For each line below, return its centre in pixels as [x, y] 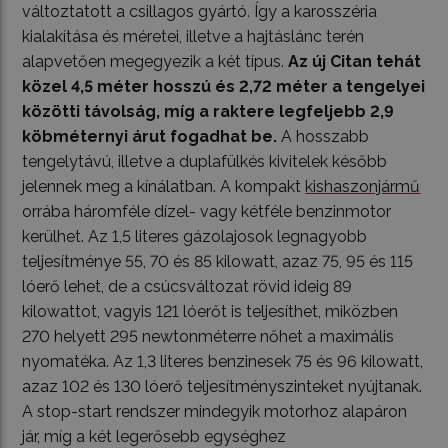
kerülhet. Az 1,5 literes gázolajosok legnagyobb [195, 236]
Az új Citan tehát [355, 61]
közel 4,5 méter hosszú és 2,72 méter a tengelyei [224, 86]
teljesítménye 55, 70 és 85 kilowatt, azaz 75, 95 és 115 [218, 261]
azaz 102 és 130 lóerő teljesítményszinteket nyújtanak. [222, 386]
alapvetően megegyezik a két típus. [155, 61]
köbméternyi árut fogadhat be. [150, 136]
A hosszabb [323, 136]
